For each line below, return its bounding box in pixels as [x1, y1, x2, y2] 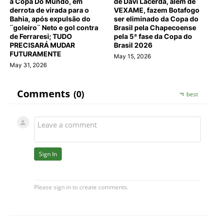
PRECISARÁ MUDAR [10, 40, 75, 49]
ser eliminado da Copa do [114, 14, 199, 23]
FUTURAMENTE [10, 49, 61, 58]
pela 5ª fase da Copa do [114, 32, 192, 40]
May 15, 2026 [114, 52, 151, 60]
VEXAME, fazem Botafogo [114, 5, 200, 14]
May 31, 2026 [10, 61, 47, 69]
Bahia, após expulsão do [10, 14, 91, 23]
